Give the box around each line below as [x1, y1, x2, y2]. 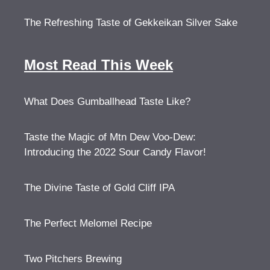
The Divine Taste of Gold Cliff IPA [24, 182, 175, 193]
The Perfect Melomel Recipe [24, 218, 152, 229]
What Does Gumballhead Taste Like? [24, 96, 190, 107]
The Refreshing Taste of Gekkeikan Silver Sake [24, 17, 237, 28]
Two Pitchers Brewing [24, 253, 122, 265]
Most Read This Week [24, 57, 173, 73]
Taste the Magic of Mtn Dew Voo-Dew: [24, 131, 196, 143]
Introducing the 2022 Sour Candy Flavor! [24, 146, 206, 158]
